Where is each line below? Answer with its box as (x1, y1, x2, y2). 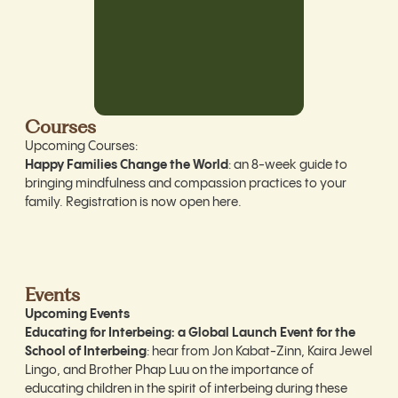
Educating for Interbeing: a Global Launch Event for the (25, 327, 355, 340)
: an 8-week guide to (228, 159, 347, 172)
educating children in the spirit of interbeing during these (25, 383, 347, 396)
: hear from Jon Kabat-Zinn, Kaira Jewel (147, 346, 372, 359)
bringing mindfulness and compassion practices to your (25, 178, 346, 191)
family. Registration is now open (25, 196, 212, 210)
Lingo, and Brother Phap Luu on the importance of (25, 364, 314, 378)
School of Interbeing (25, 346, 147, 359)
